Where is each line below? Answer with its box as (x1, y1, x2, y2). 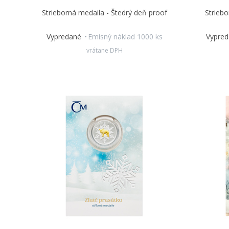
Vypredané (47, 32, 84, 41)
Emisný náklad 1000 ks (88, 32, 163, 41)
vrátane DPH (86, 46, 123, 55)
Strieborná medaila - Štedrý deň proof (42, 8, 168, 17)
